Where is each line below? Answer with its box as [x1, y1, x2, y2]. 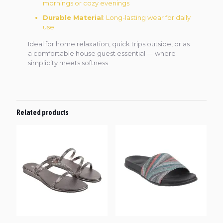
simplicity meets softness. [28, 59, 110, 67]
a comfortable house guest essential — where [28, 49, 176, 57]
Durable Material [43, 13, 104, 21]
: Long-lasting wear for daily [103, 13, 191, 21]
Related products [16, 109, 69, 116]
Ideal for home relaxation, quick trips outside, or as [28, 40, 190, 48]
